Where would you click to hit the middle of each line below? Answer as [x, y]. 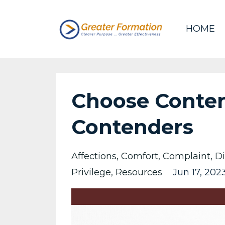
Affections [94, 156]
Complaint [187, 156]
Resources [139, 172]
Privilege [91, 172]
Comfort [140, 156]
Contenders [132, 127]
